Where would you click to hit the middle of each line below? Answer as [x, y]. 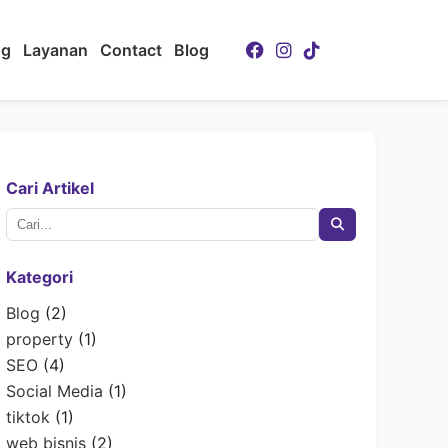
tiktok [28, 417]
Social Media [54, 391]
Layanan [55, 50]
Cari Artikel [50, 187]
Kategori [39, 277]
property [39, 339]
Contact [131, 50]
